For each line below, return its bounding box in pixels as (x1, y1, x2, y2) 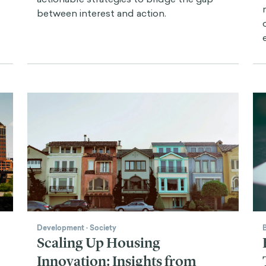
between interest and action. (37, 6, 166, 20)
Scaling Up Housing (37, 234, 160, 251)
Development (37, 222, 84, 233)
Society (90, 222, 116, 233)
